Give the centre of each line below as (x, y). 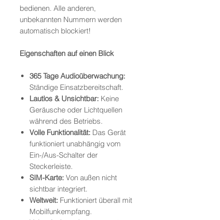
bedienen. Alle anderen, (58, 8)
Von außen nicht (90, 178)
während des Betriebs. (66, 121)
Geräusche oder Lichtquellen (76, 110)
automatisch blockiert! (55, 31)
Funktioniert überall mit (95, 200)
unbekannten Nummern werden (71, 20)
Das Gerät (108, 133)
